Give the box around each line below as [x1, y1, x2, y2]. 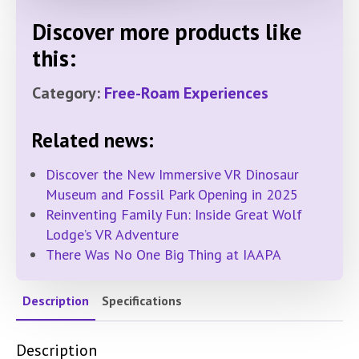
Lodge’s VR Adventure [46, 225, 179, 244]
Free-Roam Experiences [104, 83, 268, 104]
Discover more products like [32, 17, 301, 47]
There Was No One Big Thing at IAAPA [46, 245, 281, 264]
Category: [32, 83, 104, 104]
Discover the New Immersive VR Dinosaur [46, 165, 299, 184]
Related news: [32, 127, 154, 154]
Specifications [102, 292, 182, 309]
